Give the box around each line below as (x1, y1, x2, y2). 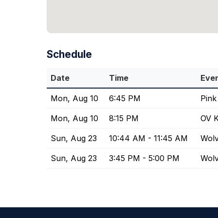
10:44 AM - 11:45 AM (109, 133, 188, 144)
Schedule (47, 48, 92, 61)
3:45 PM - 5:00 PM (109, 153, 180, 163)
